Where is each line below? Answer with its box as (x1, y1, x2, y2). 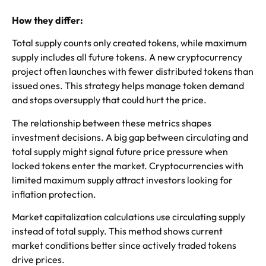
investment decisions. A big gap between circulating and (12, 131, 248, 143)
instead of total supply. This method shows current (12, 225, 223, 237)
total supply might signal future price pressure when (12, 145, 228, 157)
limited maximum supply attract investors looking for (12, 173, 233, 186)
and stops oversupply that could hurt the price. (12, 94, 207, 106)
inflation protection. (12, 188, 96, 200)
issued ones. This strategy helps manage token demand (12, 80, 244, 92)
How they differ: (12, 14, 83, 26)
